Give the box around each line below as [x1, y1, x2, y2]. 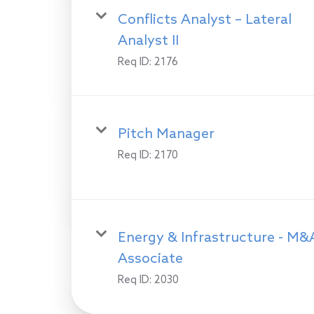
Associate [118, 250, 183, 268]
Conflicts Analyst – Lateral [118, 11, 292, 29]
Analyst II [118, 32, 179, 50]
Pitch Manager [118, 125, 214, 143]
